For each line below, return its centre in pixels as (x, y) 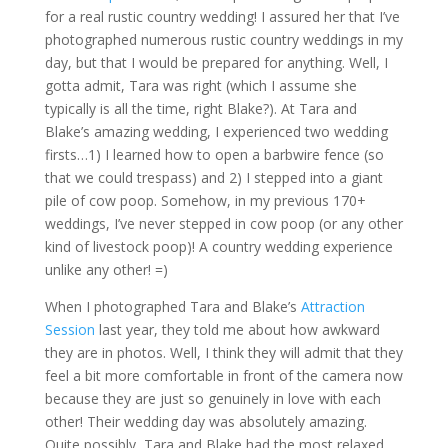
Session (69, 329)
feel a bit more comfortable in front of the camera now (223, 375)
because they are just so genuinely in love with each (212, 398)
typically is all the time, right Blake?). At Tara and (200, 108)
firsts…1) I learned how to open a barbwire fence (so (214, 154)
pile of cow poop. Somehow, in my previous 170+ (205, 200)
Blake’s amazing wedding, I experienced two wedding (216, 131)
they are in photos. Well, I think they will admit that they (223, 352)
